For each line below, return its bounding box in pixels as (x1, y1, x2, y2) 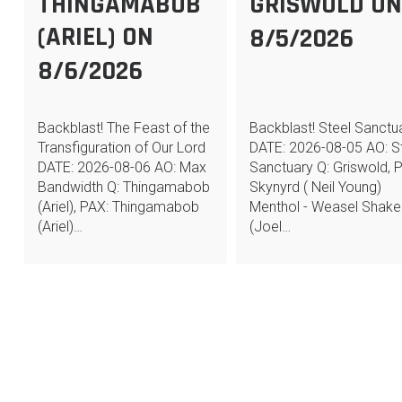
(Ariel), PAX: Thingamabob (37, 198, 199, 215)
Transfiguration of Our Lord (37, 139, 205, 156)
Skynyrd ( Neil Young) (249, 179, 382, 196)
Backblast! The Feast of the (37, 119, 210, 136)
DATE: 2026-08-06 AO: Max (37, 159, 206, 176)
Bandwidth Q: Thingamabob (37, 179, 210, 196)
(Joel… (249, 218, 292, 235)
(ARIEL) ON (37, 20, 153, 54)
